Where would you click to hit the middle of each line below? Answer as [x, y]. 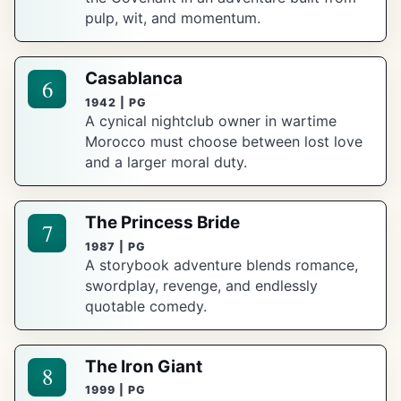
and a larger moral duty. [166, 162]
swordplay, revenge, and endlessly [202, 285]
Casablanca [134, 79]
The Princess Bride [163, 223]
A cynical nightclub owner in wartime [211, 120]
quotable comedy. [146, 306]
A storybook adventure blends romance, [222, 264]
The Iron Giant [144, 367]
